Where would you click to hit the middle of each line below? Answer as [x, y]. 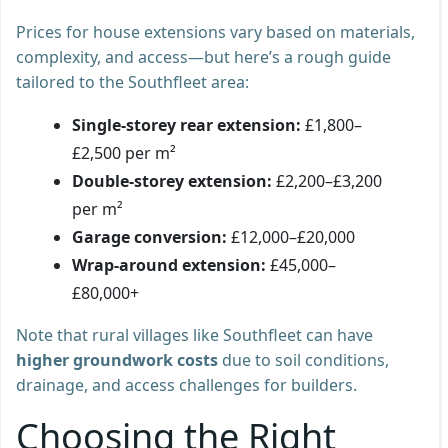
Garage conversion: [149, 236]
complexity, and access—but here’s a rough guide [203, 56]
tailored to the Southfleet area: [132, 81]
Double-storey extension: [172, 180]
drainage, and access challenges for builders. [186, 384]
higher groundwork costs [117, 359]
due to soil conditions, [303, 359]
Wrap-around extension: [169, 264]
